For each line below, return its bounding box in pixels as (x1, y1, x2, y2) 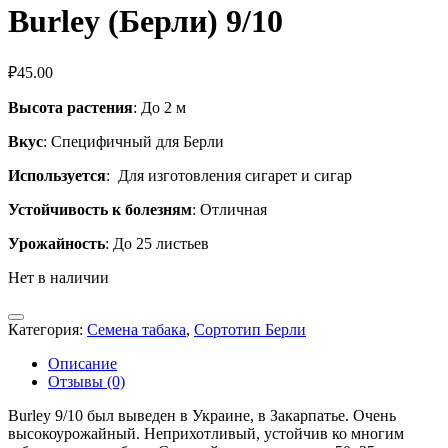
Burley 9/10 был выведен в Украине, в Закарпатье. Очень (8, 407, 396, 425)
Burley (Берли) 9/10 (8, 2, 283, 39)
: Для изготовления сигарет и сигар (106, 167, 352, 185)
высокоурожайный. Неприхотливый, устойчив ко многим (8, 425, 404, 443)
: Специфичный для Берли (43, 133, 224, 151)
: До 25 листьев (105, 235, 209, 253)
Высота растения (8, 99, 133, 117)
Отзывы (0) (48, 373, 125, 391)
